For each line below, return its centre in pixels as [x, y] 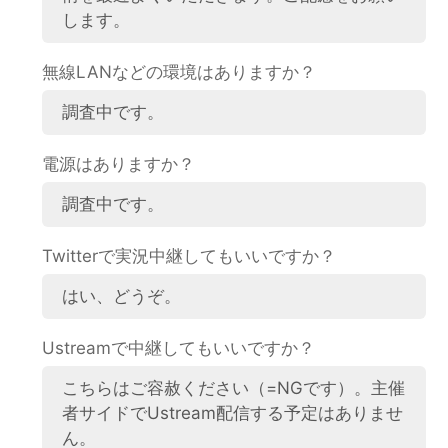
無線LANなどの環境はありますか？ [179, 71]
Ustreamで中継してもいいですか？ [179, 347]
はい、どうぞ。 [122, 295]
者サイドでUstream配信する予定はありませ [233, 412]
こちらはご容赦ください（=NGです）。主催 [234, 387]
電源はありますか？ [119, 163]
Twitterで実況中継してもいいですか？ [189, 255]
